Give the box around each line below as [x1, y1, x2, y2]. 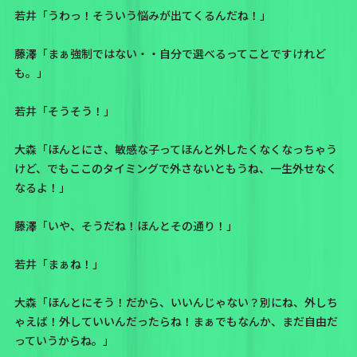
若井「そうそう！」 [14, 103, 115, 120]
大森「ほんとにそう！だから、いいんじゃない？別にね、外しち [14, 294, 338, 311]
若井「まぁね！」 [14, 256, 104, 273]
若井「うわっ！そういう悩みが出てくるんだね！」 [14, 7, 271, 24]
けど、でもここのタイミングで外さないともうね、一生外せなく [14, 160, 337, 177]
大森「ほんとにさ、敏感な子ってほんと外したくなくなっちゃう [14, 141, 337, 158]
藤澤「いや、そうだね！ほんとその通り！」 [14, 218, 237, 234]
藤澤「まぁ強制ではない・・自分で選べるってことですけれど [14, 45, 326, 62]
